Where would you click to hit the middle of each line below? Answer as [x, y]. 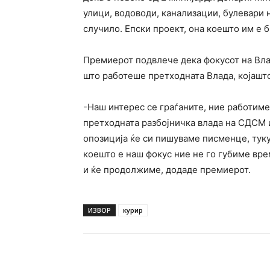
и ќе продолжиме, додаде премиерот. [167, 170]
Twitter [202, 264]
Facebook [127, 264]
